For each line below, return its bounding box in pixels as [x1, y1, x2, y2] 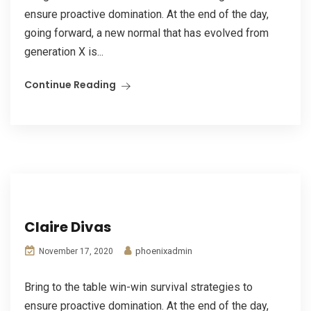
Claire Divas [24, 217, 111, 237]
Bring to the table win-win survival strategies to [24, 280, 253, 294]
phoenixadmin [133, 246, 192, 256]
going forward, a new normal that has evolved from [24, 26, 269, 40]
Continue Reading [24, 78, 116, 92]
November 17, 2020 [37, 246, 113, 256]
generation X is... [24, 45, 103, 58]
